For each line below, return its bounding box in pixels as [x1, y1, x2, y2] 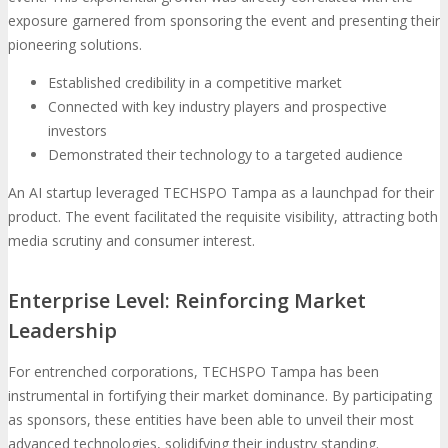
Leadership [8, 317, 117, 345]
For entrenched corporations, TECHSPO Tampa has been [8, 362, 379, 382]
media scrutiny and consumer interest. [8, 230, 255, 250]
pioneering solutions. [8, 34, 142, 54]
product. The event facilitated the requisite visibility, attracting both [8, 206, 438, 226]
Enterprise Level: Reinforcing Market [8, 287, 366, 315]
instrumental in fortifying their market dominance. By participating [8, 386, 432, 406]
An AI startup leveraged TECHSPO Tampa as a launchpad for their [8, 182, 434, 202]
